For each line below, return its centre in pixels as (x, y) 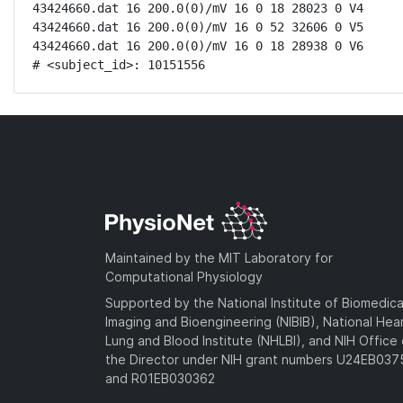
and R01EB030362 (160, 378)
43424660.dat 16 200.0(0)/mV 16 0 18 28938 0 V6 (198, 46)
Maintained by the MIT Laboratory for (219, 257)
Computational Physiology (184, 276)
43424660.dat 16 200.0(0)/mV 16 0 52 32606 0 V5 (198, 27)
